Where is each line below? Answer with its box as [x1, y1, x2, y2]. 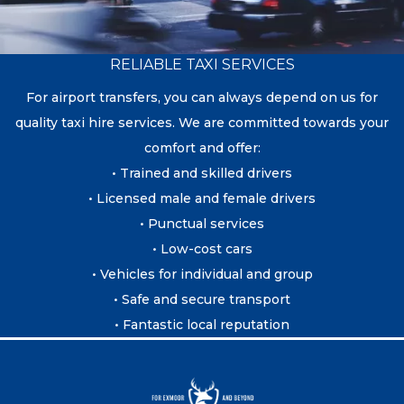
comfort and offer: [143, 139, 261, 156]
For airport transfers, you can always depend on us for [26, 88, 378, 106]
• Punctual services [140, 215, 264, 232]
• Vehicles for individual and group [91, 265, 313, 282]
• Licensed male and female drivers [88, 189, 316, 207]
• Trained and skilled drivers [112, 164, 292, 181]
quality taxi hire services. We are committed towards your [15, 114, 389, 131]
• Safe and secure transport [114, 290, 290, 308]
